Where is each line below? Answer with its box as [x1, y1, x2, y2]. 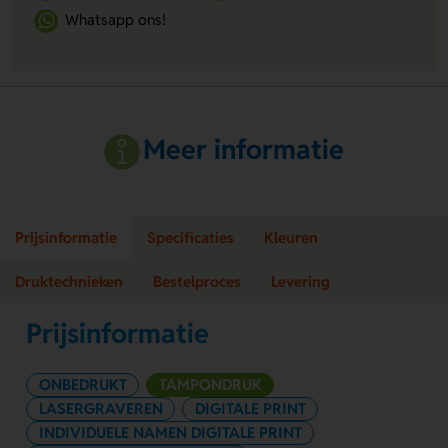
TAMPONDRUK [158, 374, 262, 394]
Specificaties [147, 227, 234, 247]
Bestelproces [153, 271, 241, 291]
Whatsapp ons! [65, 9, 167, 29]
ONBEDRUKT [38, 374, 127, 394]
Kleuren [264, 227, 318, 247]
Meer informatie [143, 131, 345, 167]
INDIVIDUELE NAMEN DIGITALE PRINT [38, 422, 302, 442]
